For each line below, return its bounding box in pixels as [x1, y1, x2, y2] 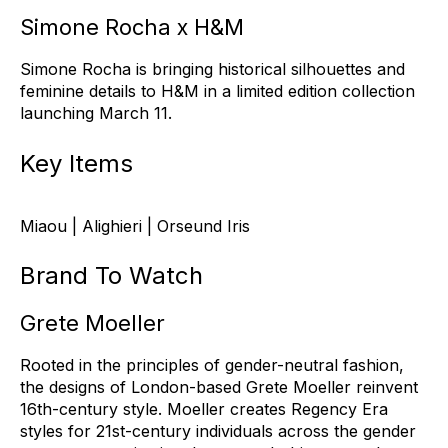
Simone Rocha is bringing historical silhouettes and [20, 59, 405, 80]
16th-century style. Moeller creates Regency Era [20, 399, 388, 420]
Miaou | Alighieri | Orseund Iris [20, 215, 250, 236]
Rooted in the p [20, 355, 136, 376]
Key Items [20, 148, 133, 178]
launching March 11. [20, 103, 172, 124]
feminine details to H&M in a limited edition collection [20, 81, 415, 102]
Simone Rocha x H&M [20, 14, 244, 41]
